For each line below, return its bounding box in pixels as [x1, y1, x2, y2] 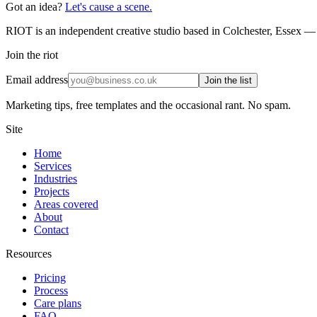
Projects [34, 185, 69, 197]
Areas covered [34, 197, 98, 210]
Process [34, 284, 68, 296]
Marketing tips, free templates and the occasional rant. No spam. [6, 98, 291, 111]
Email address [6, 73, 68, 86]
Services [34, 159, 71, 172]
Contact [34, 223, 69, 236]
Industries [34, 172, 77, 185]
